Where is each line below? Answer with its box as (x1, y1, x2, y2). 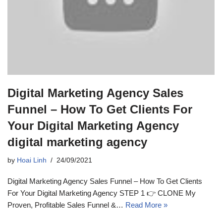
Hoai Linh (17, 156, 47, 164)
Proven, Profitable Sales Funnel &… (7, 200, 125, 209)
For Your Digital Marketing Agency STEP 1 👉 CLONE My (7, 188, 196, 197)
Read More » (125, 200, 167, 209)
